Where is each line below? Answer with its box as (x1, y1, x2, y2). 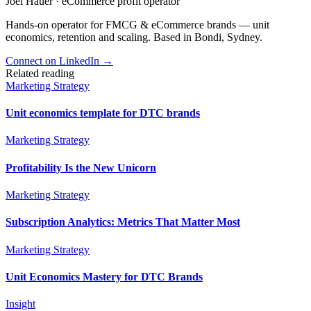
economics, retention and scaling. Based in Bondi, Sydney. (6, 31, 262, 43)
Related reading (6, 67, 74, 79)
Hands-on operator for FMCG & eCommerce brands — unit (6, 18, 269, 31)
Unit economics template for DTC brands (6, 107, 200, 119)
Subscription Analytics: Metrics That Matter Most (6, 216, 240, 228)
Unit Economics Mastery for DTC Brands (6, 270, 203, 283)
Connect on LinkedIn (6, 54, 102, 67)
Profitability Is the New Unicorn (6, 161, 156, 174)
